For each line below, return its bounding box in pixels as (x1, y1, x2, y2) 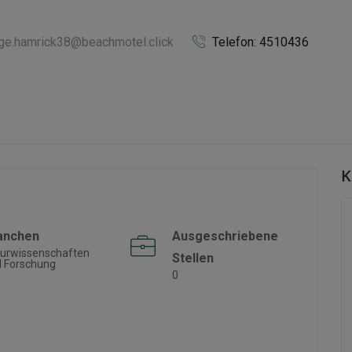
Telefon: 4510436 (209, 35, 309, 49)
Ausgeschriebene (171, 229, 278, 244)
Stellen (171, 251, 214, 266)
